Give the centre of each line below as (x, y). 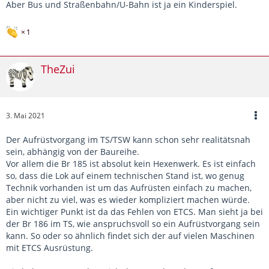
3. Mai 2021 (26, 116)
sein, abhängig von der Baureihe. (73, 152)
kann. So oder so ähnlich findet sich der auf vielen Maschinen (130, 236)
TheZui (58, 69)
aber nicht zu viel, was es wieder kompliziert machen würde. (128, 200)
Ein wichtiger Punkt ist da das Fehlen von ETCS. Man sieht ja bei (134, 212)
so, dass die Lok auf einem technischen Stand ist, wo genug (125, 176)
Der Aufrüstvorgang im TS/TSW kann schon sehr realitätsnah (128, 140)
